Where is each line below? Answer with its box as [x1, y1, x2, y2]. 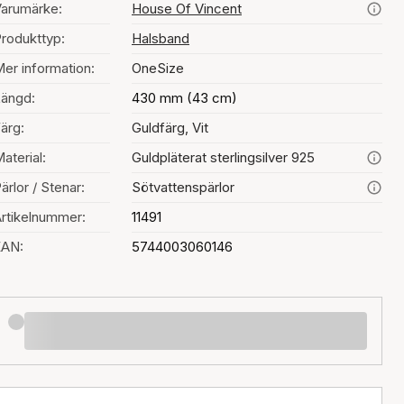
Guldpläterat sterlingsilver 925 [132, 149, 315, 166]
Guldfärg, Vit [132, 119, 208, 136]
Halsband [132, 30, 189, 47]
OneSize [132, 60, 184, 77]
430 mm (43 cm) [132, 89, 237, 106]
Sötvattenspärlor [132, 179, 234, 196]
